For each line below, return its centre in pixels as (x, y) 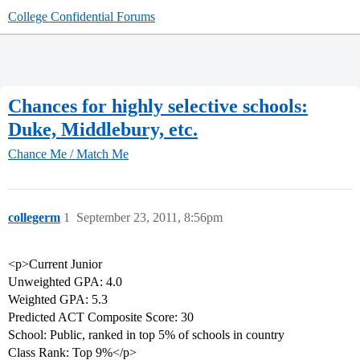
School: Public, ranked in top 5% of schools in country (146, 335)
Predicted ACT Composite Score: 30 (101, 317)
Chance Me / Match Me (68, 154)
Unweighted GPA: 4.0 (65, 282)
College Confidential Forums (82, 16)
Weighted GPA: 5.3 (58, 300)
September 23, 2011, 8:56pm (149, 218)
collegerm (34, 218)
